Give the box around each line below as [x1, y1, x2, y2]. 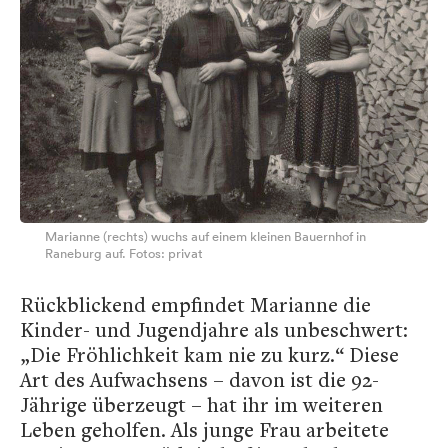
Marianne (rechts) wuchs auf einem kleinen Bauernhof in [45, 227, 366, 245]
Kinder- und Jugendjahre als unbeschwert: [20, 315, 408, 343]
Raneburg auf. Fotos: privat [45, 244, 203, 262]
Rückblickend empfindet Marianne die [20, 290, 371, 318]
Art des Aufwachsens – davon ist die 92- [20, 365, 379, 393]
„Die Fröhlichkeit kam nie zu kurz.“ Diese [20, 340, 399, 368]
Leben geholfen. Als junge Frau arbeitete [20, 415, 389, 443]
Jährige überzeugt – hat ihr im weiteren [20, 390, 383, 418]
